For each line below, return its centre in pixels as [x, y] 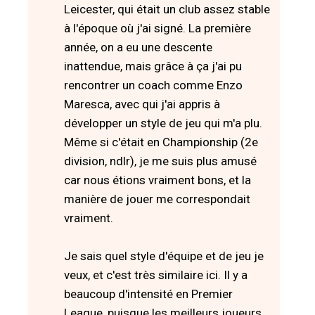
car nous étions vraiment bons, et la [157, 180]
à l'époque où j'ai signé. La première [157, 28]
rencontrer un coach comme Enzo [153, 85]
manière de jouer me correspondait [157, 199]
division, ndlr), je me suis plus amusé [160, 161]
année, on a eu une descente [138, 47]
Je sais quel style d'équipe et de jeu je [164, 256]
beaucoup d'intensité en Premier [148, 294]
